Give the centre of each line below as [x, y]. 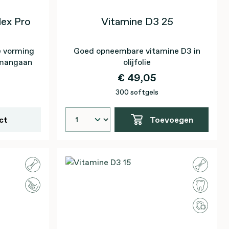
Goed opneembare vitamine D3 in [137, 51]
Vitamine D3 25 [137, 21]
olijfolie [137, 62]
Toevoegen [171, 120]
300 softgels [137, 92]
